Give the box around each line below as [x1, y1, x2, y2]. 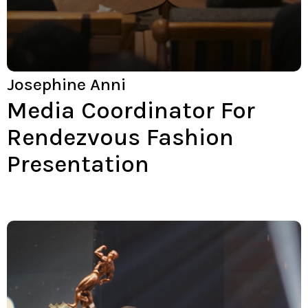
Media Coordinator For [7, 96, 255, 124]
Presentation [7, 149, 149, 178]
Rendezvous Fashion [7, 122, 234, 151]
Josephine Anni [7, 74, 126, 94]
